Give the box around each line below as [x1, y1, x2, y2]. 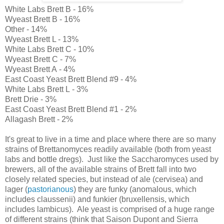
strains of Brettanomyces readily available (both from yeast [5, 144, 211, 153]
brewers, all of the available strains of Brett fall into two [5, 164, 196, 173]
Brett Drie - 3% [5, 94, 56, 103]
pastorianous [27, 184, 73, 193]
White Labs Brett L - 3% [5, 84, 88, 93]
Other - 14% [5, 24, 47, 33]
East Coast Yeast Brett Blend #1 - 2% [5, 104, 136, 113]
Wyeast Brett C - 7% [5, 54, 76, 63]
